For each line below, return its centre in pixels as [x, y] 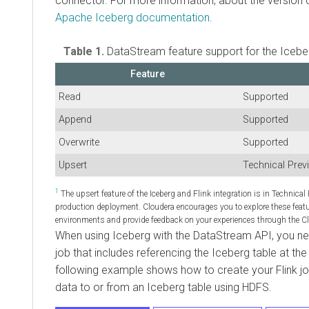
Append [75, 119]
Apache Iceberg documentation [132, 17]
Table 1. [85, 51]
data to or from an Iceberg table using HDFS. [163, 287]
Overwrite [79, 142]
